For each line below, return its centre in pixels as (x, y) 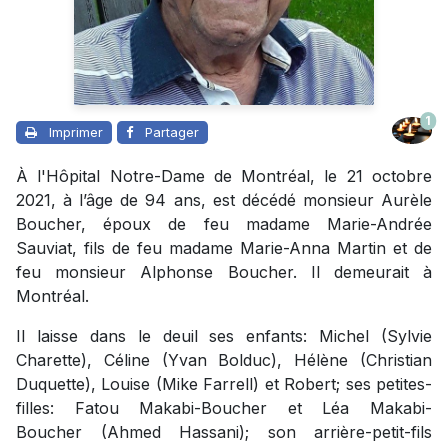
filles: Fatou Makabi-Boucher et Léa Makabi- (224, 407)
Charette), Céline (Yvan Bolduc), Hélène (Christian (224, 359)
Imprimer (76, 131)
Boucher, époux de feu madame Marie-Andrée (224, 223)
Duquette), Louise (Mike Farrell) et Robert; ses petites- (224, 383)
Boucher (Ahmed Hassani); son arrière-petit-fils (224, 431)
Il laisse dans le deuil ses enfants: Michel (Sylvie (224, 335)
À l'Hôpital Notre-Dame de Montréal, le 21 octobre (224, 175)
